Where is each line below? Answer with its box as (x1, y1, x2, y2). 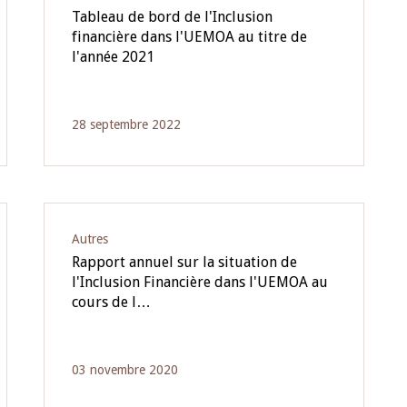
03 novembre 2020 (71, 362, 178, 377)
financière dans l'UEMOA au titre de (71, 28, 307, 45)
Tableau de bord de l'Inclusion (71, 8, 273, 25)
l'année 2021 (71, 48, 154, 65)
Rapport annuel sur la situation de (71, 253, 297, 271)
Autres (71, 232, 108, 246)
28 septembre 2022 (71, 117, 181, 132)
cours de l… (71, 293, 151, 311)
